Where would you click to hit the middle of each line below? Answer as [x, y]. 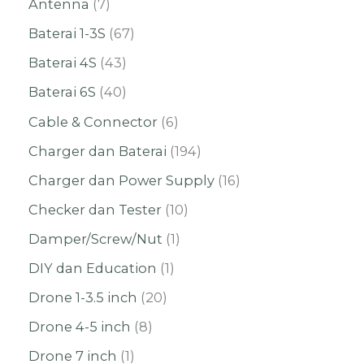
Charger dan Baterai [97, 151]
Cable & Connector [93, 121]
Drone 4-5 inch [80, 327]
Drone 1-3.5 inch [83, 298]
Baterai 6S [62, 92]
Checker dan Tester [95, 209]
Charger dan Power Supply [121, 180]
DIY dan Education [93, 269]
